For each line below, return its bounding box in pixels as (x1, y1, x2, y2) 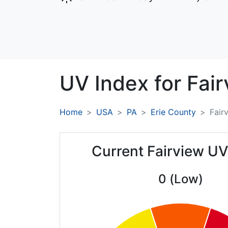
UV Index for (60, 71, 187, 96)
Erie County (151, 107, 196, 118)
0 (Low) (158, 172, 203, 187)
